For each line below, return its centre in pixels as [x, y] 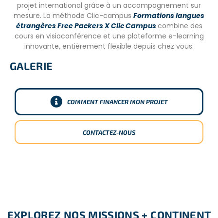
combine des [180, 26]
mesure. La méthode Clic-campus [73, 15]
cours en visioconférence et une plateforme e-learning [109, 36]
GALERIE [31, 65]
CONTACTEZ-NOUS [109, 132]
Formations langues [169, 15]
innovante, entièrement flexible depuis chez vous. [109, 46]
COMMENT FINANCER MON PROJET [118, 101]
